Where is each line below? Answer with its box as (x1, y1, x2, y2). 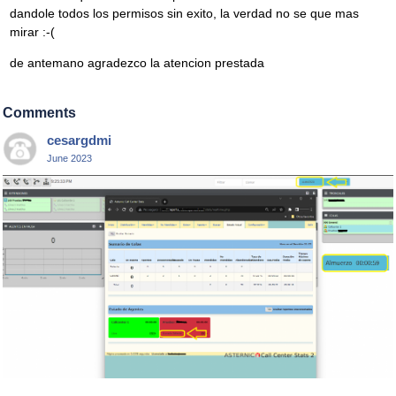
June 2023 (47, 153, 92, 164)
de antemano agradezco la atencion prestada (10, 56, 264, 71)
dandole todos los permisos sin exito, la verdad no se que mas (10, 6, 359, 21)
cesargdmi (47, 133, 111, 148)
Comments (3, 105, 76, 121)
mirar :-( (10, 25, 55, 40)
